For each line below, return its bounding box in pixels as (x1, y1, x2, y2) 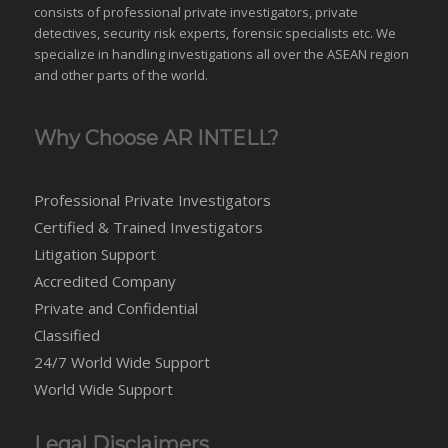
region (366, 44, 409, 63)
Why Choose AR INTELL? (33, 125, 279, 150)
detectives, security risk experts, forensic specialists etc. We (33, 23, 396, 42)
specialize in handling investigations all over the (33, 44, 327, 63)
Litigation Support (33, 243, 156, 264)
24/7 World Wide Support (33, 351, 210, 372)
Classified (33, 324, 100, 345)
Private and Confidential (33, 297, 198, 318)
